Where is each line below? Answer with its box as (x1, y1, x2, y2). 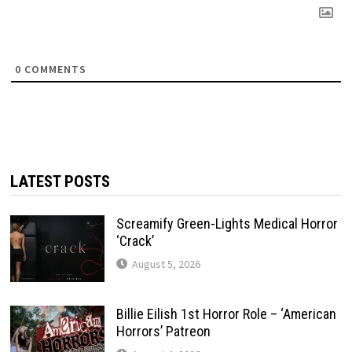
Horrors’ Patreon (115, 322, 211, 339)
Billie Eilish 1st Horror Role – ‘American (115, 305, 336, 322)
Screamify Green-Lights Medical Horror (115, 214, 338, 232)
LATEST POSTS (9, 171, 110, 191)
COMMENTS (20, 61, 86, 76)
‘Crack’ (115, 232, 154, 249)
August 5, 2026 (131, 256, 200, 271)
